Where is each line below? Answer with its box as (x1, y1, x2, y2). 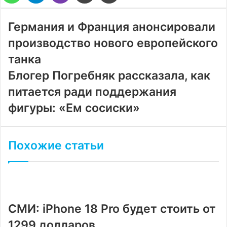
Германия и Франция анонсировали (8, 20, 215, 34)
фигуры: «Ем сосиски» (8, 101, 140, 115)
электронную (94, 5, 138, 13)
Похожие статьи (8, 138, 104, 153)
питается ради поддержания (8, 85, 176, 99)
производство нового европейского (8, 36, 218, 50)
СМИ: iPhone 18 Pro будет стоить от (8, 202, 216, 216)
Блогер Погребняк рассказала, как (8, 68, 210, 83)
